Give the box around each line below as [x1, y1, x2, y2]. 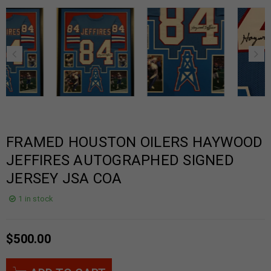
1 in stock [18, 194, 53, 203]
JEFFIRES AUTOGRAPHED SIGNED [6, 151, 234, 169]
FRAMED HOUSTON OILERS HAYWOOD [6, 133, 263, 151]
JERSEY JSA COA [6, 169, 122, 187]
